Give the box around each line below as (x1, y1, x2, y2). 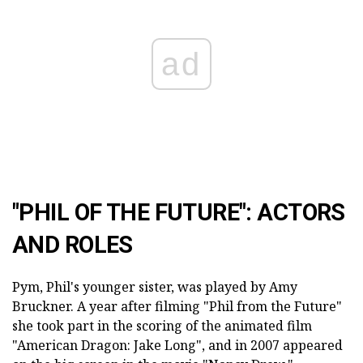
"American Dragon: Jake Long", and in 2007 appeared (12, 335, 343, 354)
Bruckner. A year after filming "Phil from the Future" (12, 297, 342, 315)
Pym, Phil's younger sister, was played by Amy (12, 277, 297, 296)
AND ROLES (12, 230, 133, 258)
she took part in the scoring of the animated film (12, 316, 312, 335)
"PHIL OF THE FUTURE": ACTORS (12, 198, 345, 226)
